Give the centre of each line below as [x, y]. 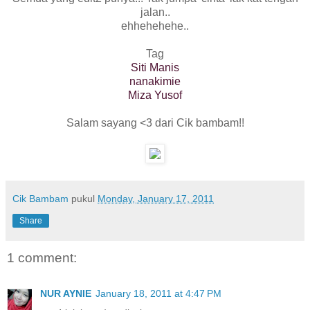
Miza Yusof [155, 95]
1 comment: [42, 257]
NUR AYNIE [66, 294]
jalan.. [155, 12]
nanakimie [155, 81]
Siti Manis [155, 67]
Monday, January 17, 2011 [156, 198]
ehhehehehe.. [155, 26]
